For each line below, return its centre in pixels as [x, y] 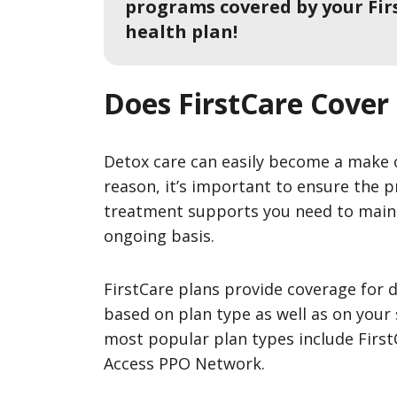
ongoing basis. [159, 236]
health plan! [181, 31]
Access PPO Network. [184, 363]
